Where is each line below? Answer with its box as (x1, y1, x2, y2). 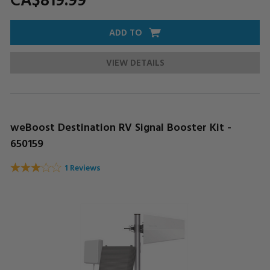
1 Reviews (64, 160, 101, 174)
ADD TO (109, 25, 142, 40)
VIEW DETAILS (105, 55, 165, 70)
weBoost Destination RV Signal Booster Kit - (10, 119, 231, 136)
